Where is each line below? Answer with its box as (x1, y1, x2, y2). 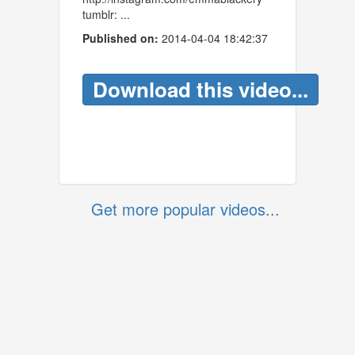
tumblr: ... (82, 6, 130, 22)
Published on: (82, 29, 158, 46)
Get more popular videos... (91, 197, 280, 220)
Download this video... (162, 144, 273, 161)
